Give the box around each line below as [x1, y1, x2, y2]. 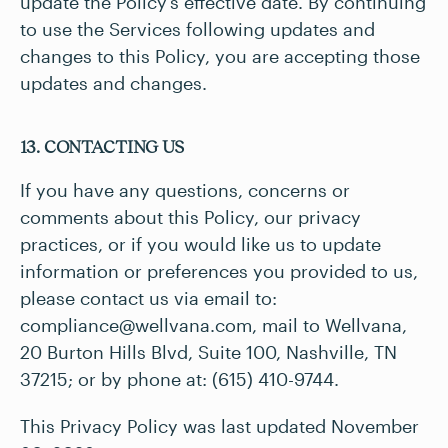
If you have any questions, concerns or [20, 179, 350, 201]
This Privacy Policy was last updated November [20, 415, 419, 437]
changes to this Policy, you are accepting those [20, 45, 420, 67]
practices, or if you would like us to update [20, 233, 381, 255]
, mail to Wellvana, [252, 314, 407, 336]
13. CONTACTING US [20, 137, 184, 157]
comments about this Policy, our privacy [20, 206, 361, 228]
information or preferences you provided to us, [20, 260, 418, 282]
